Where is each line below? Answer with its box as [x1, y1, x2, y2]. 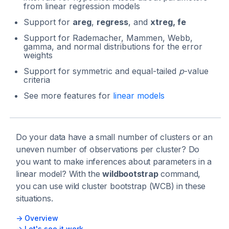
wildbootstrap [102, 168, 158, 179]
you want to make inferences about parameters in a [16, 156, 212, 167]
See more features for [24, 90, 113, 101]
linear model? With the [16, 168, 103, 179]
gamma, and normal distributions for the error [24, 41, 202, 52]
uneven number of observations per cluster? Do [16, 144, 200, 154]
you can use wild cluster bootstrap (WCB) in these [16, 180, 206, 191]
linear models [113, 90, 165, 101]
